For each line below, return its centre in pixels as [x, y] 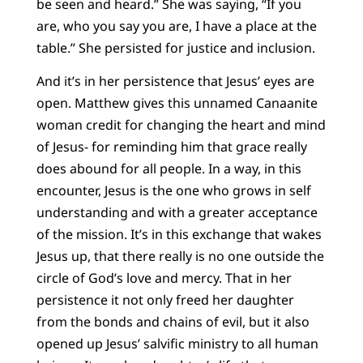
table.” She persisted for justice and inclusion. [175, 47]
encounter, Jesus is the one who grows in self [173, 191]
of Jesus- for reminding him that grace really [171, 147]
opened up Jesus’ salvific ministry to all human [177, 344]
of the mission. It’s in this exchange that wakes [179, 235]
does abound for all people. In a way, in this [169, 169]
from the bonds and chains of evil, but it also [173, 322]
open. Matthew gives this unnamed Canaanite [177, 103]
